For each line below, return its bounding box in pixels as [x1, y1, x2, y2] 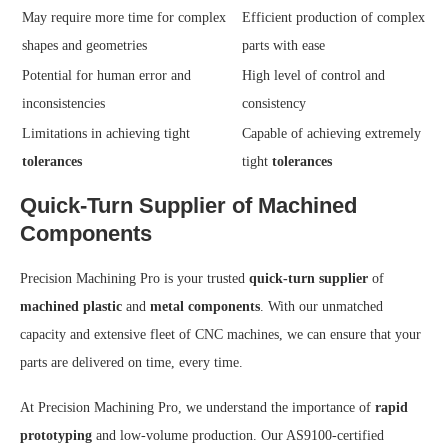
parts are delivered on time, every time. [20, 354, 243, 370]
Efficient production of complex [242, 9, 425, 25]
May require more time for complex [22, 9, 226, 25]
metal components [150, 298, 260, 314]
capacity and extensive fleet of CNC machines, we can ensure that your [20, 326, 421, 342]
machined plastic [20, 298, 122, 314]
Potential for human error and [22, 67, 191, 83]
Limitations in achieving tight [22, 125, 190, 141]
